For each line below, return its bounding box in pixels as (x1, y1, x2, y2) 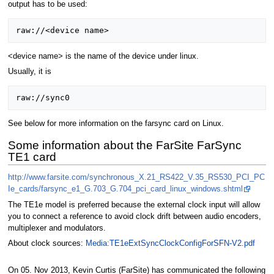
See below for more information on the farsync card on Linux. (7, 119, 224, 128)
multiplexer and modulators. (7, 223, 106, 232)
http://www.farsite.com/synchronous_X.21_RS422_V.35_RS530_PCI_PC (7, 173, 265, 182)
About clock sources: (7, 239, 86, 248)
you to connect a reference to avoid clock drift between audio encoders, (7, 212, 261, 221)
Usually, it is (7, 67, 51, 76)
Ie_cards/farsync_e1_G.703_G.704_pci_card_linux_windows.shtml (7, 185, 243, 194)
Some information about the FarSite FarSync (7, 138, 242, 152)
